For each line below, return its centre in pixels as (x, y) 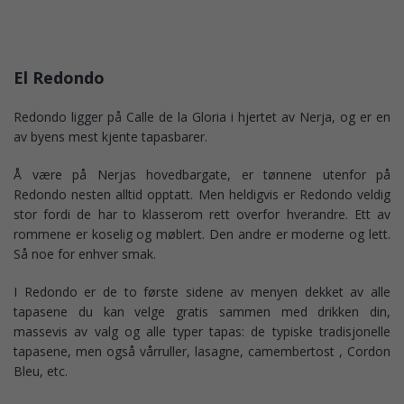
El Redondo (59, 78)
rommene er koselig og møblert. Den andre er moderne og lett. (202, 234)
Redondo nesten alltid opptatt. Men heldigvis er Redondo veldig (202, 194)
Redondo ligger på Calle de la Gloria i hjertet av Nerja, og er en (202, 117)
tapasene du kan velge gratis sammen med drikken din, (202, 312)
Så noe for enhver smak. (85, 254)
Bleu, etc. (42, 371)
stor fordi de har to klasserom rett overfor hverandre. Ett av (202, 214)
